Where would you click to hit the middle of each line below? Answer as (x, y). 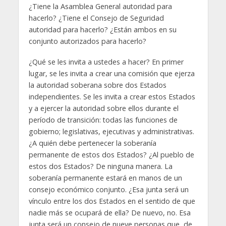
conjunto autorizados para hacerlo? (88, 41)
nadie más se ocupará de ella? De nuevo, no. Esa (109, 212)
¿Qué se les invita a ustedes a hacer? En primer (106, 62)
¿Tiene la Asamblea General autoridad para (100, 6)
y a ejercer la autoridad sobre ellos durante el (103, 108)
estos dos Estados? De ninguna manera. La (100, 166)
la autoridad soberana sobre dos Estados (97, 85)
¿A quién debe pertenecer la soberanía (92, 143)
